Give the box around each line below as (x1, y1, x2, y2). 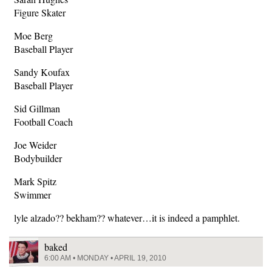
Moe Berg (14, 29, 53, 42)
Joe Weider (14, 138, 56, 152)
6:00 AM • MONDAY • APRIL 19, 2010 (44, 254, 166, 263)
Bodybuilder (14, 152, 62, 165)
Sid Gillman (14, 102, 60, 115)
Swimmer (14, 188, 51, 202)
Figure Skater (14, 6, 66, 19)
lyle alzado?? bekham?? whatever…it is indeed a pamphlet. (14, 211, 240, 225)
